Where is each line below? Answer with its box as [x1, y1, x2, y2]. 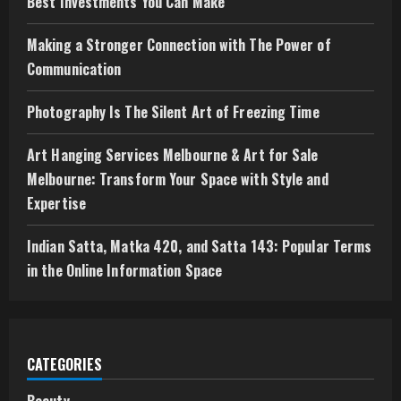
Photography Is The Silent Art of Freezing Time [27, 101, 320, 124]
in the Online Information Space [27, 260, 223, 282]
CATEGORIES [27, 354, 102, 376]
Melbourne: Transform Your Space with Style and [27, 168, 328, 191]
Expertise [27, 192, 86, 215]
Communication [27, 58, 122, 81]
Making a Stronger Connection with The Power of [27, 34, 331, 56]
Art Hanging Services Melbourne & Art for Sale [27, 144, 319, 166]
